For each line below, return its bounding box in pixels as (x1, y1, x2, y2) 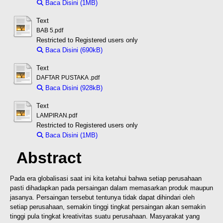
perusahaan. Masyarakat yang (112, 212, 200, 220)
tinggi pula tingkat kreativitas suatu (10, 212, 112, 220)
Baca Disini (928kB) (43, 84, 103, 92)
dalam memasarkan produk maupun (110, 184, 213, 192)
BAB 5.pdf (36, 27, 63, 33)
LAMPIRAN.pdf (36, 112, 77, 118)
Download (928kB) (107, 84, 160, 92)
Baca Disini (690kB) (43, 46, 103, 54)
